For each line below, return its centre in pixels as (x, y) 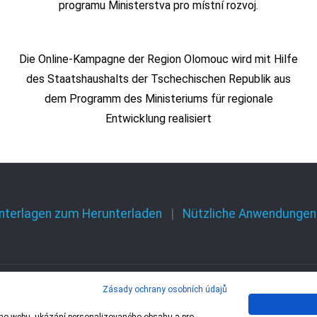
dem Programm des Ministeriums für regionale (158, 99)
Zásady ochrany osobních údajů (165, 289)
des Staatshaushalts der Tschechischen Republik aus (158, 79)
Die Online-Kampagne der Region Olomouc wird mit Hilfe (158, 59)
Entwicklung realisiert (158, 119)
